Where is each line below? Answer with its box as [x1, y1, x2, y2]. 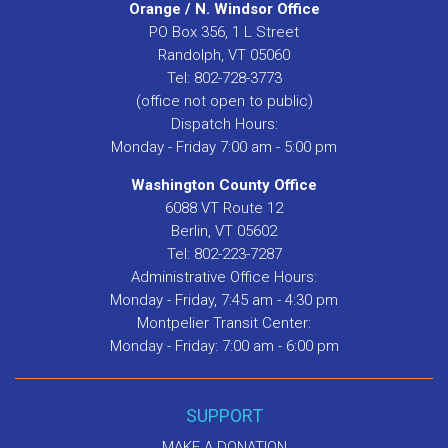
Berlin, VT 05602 [171, 222, 277, 241]
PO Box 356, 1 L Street [149, 23, 299, 42]
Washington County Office [131, 176, 317, 195]
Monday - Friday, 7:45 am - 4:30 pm [110, 291, 338, 310]
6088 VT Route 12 [165, 199, 283, 218]
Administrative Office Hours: [131, 268, 317, 287]
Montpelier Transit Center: [137, 314, 311, 333]
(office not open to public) [135, 92, 313, 111]
